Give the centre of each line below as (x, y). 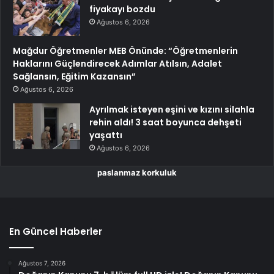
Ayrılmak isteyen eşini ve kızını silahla (172, 109)
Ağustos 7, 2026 (42, 263)
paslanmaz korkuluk (137, 172)
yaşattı (106, 135)
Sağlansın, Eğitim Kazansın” (74, 76)
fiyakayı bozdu (122, 9)
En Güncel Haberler (56, 231)
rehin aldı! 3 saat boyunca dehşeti (165, 122)
